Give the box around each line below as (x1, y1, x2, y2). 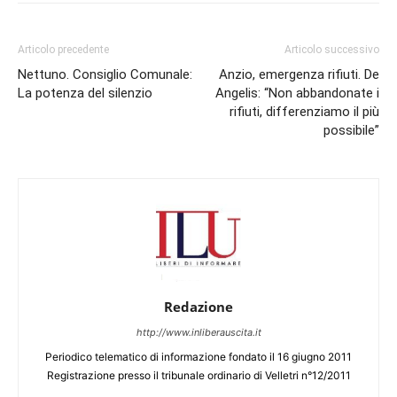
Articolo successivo (284, 43, 379, 56)
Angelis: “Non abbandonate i (215, 85, 379, 101)
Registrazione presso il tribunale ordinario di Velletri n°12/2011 (46, 369, 351, 382)
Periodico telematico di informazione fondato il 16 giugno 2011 (45, 350, 352, 363)
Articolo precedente (18, 43, 109, 56)
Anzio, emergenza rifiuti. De (219, 66, 379, 82)
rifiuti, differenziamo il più (230, 104, 379, 120)
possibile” (323, 122, 379, 138)
